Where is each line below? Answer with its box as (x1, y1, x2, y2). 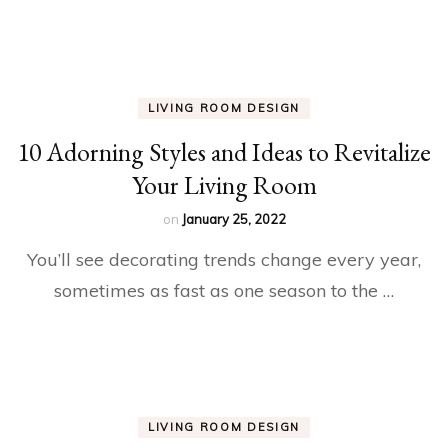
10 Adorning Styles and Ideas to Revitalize (17, 134, 431, 169)
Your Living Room (131, 167, 317, 202)
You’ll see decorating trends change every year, (27, 247, 421, 271)
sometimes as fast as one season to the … (54, 278, 394, 302)
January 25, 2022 (181, 210, 286, 227)
